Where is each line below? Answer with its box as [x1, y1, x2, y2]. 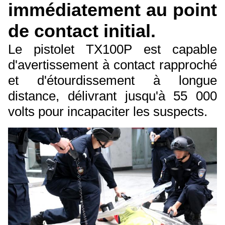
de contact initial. [8, 21, 156, 42]
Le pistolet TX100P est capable [8, 42, 217, 57]
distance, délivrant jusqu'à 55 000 [8, 88, 217, 104]
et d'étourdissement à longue [8, 73, 217, 88]
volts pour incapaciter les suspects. [8, 104, 207, 120]
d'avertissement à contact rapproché [8, 57, 217, 73]
